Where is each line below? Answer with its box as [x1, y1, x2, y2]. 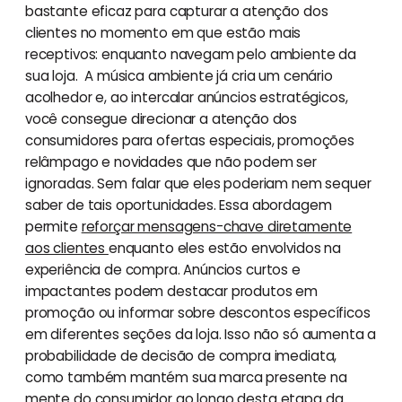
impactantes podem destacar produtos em [24, 282, 319, 301]
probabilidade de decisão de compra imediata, [24, 346, 337, 366]
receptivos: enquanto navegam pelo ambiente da [24, 45, 357, 65]
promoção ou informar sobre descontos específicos [24, 303, 371, 323]
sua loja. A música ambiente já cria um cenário [24, 66, 333, 86]
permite [24, 217, 82, 237]
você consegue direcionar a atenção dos [24, 109, 298, 129]
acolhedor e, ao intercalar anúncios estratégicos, [24, 88, 348, 108]
